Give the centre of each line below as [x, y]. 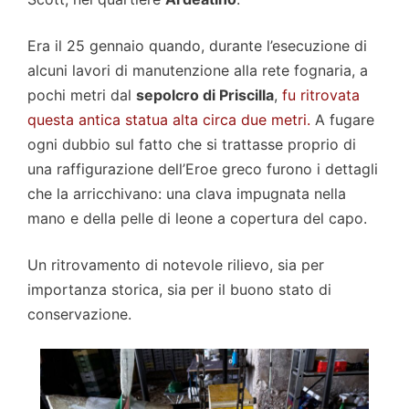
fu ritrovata [321, 95]
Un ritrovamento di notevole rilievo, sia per [176, 265]
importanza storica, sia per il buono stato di [179, 290]
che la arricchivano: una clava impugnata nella [187, 194]
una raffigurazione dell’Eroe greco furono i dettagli [203, 169]
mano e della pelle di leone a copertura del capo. [197, 219]
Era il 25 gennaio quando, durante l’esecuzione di [197, 46]
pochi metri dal [82, 95]
